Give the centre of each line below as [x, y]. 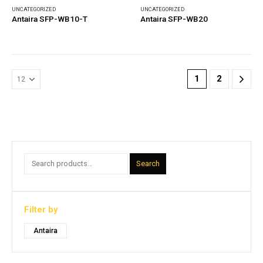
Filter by [41, 210]
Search [148, 164]
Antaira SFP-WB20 [174, 19]
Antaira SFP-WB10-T [50, 19]
